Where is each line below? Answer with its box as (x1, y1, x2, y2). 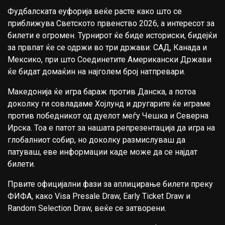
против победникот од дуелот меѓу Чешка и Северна (8, 111, 208, 121)
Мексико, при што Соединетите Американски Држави (8, 55, 211, 64)
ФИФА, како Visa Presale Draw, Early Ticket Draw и (8, 191, 190, 201)
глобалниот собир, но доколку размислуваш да (8, 135, 185, 145)
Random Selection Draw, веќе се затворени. (8, 203, 166, 213)
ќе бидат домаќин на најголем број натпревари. (8, 67, 185, 76)
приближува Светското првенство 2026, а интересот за (8, 19, 214, 28)
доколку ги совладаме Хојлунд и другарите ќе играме (8, 99, 210, 108)
